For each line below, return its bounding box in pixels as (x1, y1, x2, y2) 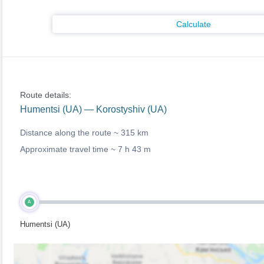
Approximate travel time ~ (19, 144, 118, 154)
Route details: (19, 90, 71, 100)
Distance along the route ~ (19, 128, 121, 137)
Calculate (176, 19, 211, 29)
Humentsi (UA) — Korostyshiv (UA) (19, 104, 167, 114)
